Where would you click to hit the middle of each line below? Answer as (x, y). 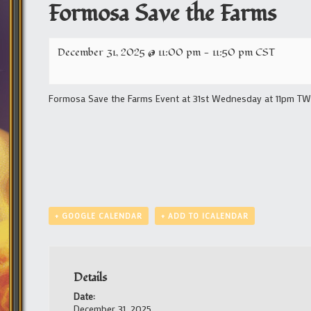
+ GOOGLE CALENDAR (99, 216)
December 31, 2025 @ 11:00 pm (129, 52)
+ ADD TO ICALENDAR (205, 216)
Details (90, 277)
